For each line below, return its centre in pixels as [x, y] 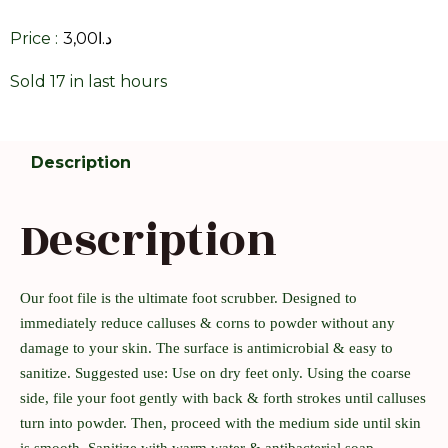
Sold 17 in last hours [88, 82]
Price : [34, 39]
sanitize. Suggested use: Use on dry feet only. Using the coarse [215, 372]
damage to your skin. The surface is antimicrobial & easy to [206, 347]
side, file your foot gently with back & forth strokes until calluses [223, 397]
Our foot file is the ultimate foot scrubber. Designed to [188, 297]
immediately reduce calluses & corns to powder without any [207, 322]
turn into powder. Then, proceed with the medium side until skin [220, 422]
